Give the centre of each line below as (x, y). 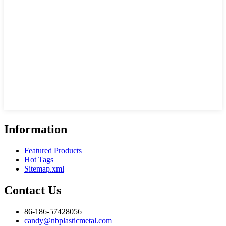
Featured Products (53, 150)
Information (36, 129)
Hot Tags (39, 159)
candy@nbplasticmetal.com (68, 220)
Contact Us (33, 190)
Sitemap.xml (44, 168)
